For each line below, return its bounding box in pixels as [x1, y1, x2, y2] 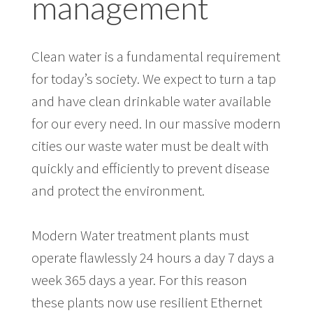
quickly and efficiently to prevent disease [31, 159, 270, 177]
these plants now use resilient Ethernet [31, 293, 262, 312]
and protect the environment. [31, 181, 205, 200]
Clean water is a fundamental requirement [31, 47, 280, 66]
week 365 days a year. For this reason [31, 270, 247, 289]
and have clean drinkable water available [31, 92, 271, 110]
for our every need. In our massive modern [31, 114, 281, 133]
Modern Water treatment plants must [31, 226, 249, 245]
